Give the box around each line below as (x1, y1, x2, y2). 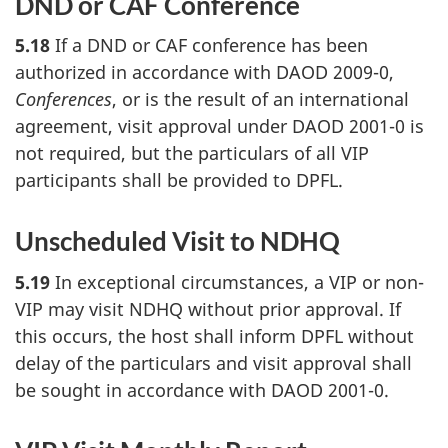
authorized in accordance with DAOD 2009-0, (15, 60, 394, 85)
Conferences (15, 87, 112, 112)
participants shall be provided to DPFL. (15, 168, 343, 193)
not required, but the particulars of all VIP (15, 141, 369, 166)
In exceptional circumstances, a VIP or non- (50, 269, 424, 294)
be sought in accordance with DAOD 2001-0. (15, 377, 389, 402)
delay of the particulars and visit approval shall (15, 350, 412, 375)
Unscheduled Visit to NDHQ (15, 225, 340, 258)
